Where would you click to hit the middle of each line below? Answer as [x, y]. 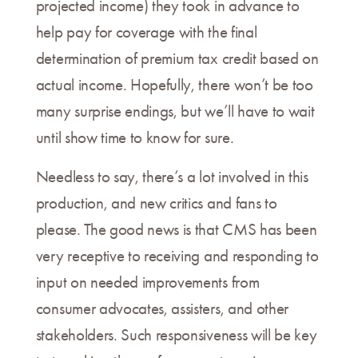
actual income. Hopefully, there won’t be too [174, 85]
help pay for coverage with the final [146, 32]
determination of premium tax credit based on [177, 59]
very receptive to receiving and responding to [177, 256]
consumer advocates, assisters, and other [162, 309]
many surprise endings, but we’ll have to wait [175, 111]
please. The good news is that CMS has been [176, 230]
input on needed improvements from [147, 282]
